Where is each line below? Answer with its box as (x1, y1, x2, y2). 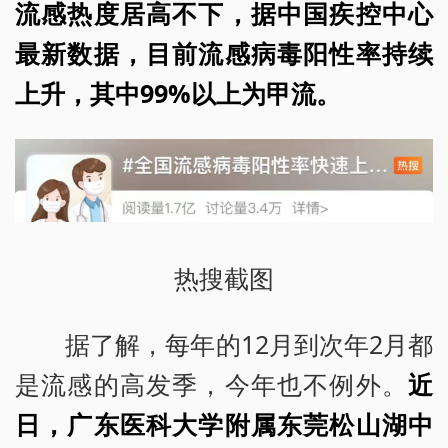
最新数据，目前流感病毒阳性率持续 (15, 36, 433, 71)
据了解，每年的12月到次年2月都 (65, 326, 433, 361)
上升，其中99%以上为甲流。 (15, 76, 341, 111)
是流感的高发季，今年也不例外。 (15, 366, 408, 401)
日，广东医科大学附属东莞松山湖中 (15, 406, 433, 441)
